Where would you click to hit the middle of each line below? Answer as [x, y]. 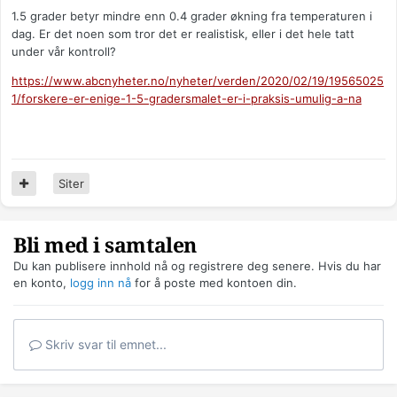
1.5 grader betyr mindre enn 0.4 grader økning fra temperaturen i [192, 16]
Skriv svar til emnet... [104, 345]
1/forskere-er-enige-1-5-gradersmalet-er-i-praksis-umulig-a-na [187, 99]
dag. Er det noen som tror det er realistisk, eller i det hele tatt [183, 34]
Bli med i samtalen [105, 246]
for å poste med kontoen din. [214, 283]
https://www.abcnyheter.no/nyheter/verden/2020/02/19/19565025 [198, 81]
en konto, [42, 283]
